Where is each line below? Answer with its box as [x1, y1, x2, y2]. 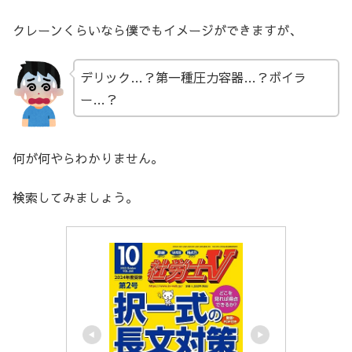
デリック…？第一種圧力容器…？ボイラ [79, 68, 306, 86]
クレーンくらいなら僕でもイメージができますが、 [13, 21, 302, 39]
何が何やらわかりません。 [13, 148, 163, 167]
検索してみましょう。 [13, 189, 138, 207]
